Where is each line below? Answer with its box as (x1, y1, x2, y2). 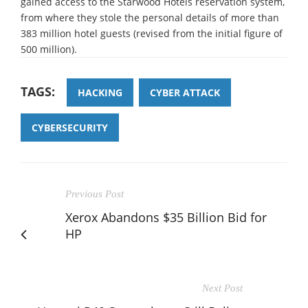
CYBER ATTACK (150, 85, 220, 99)
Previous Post (65, 188, 124, 199)
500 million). (21, 42, 77, 56)
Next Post (202, 282, 243, 294)
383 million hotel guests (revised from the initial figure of (21, 26, 283, 40)
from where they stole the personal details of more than (21, 10, 279, 24)
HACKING (78, 85, 122, 99)
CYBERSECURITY (32, 120, 108, 134)
